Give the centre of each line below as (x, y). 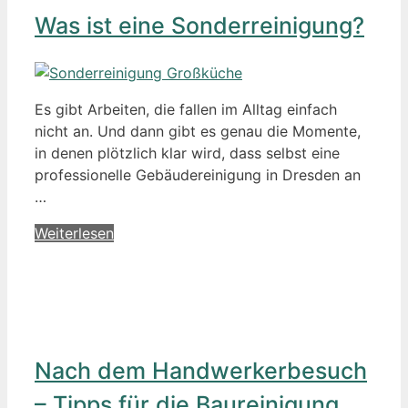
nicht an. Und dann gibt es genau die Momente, (198, 131)
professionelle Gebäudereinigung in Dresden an (198, 174)
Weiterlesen (74, 233)
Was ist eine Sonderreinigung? (199, 25)
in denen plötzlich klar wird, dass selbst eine (187, 153)
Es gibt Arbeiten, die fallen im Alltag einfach (186, 109)
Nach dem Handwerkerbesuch (201, 371)
